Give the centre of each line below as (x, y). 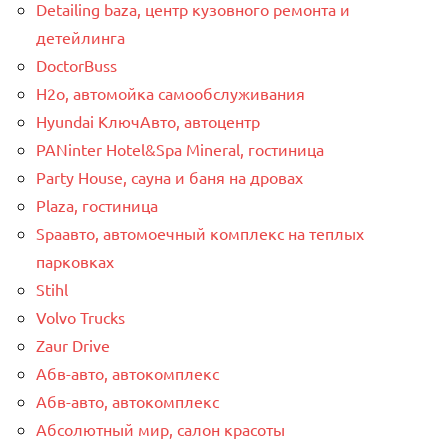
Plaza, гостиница (97, 205)
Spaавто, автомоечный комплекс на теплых (200, 233)
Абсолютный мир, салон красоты (160, 429)
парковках (75, 261)
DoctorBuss (76, 65)
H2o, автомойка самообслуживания (170, 93)
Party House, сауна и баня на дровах (169, 177)
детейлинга (80, 37)
